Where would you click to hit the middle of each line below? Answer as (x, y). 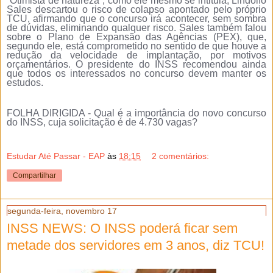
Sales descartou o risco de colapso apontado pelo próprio (136, 9)
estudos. (25, 82)
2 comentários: (181, 156)
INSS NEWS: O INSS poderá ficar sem (122, 229)
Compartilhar (34, 176)
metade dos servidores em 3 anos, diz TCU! (136, 246)
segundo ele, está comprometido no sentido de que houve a (136, 46)
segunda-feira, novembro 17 (62, 211)
